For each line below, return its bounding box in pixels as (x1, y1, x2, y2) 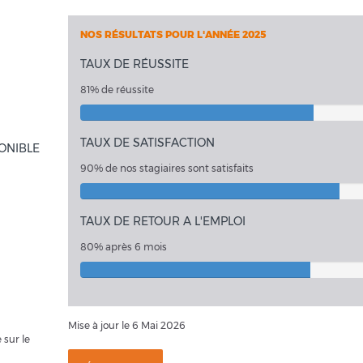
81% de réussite (80, 83, 154, 96)
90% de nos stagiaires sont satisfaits (80, 162, 254, 174)
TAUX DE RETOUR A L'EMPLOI (80, 214, 246, 228)
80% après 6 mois (80, 241, 167, 253)
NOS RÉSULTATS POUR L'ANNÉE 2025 (80, 28, 267, 41)
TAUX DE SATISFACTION (80, 135, 215, 150)
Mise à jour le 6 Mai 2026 (68, 319, 186, 331)
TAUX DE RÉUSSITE (80, 57, 189, 71)
